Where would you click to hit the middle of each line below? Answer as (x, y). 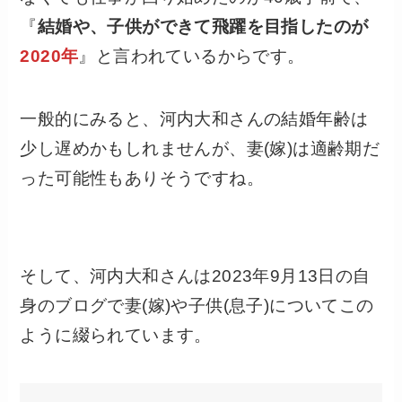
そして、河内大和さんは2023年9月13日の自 (195, 275)
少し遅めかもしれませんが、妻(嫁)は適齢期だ (200, 149)
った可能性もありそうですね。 (142, 179)
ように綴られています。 (116, 335)
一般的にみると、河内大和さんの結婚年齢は (194, 119)
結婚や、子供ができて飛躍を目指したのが (203, 26)
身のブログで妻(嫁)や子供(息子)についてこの (197, 305)
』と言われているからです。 (192, 56)
